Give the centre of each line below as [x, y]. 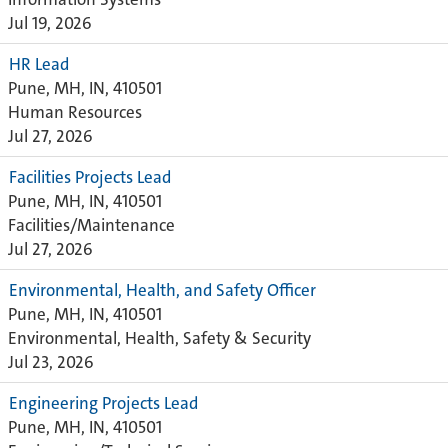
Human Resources [75, 112]
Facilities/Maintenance [91, 225]
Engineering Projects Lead [103, 403]
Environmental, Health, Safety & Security [159, 338]
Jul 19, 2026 [50, 23]
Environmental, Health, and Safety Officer [162, 290]
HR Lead [39, 64]
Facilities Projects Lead [90, 177]
